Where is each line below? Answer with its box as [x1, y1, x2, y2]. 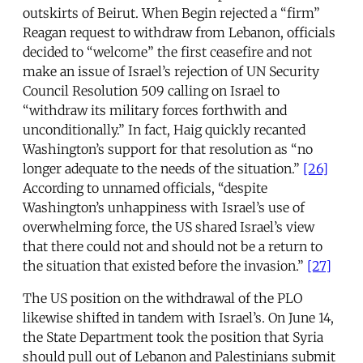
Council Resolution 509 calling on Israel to [23, 82, 280, 99]
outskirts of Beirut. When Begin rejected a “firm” [23, 4, 320, 21]
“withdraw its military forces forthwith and [23, 101, 287, 118]
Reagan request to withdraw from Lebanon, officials [23, 23, 335, 41]
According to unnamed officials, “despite [23, 179, 267, 196]
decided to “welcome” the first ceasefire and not [23, 43, 312, 60]
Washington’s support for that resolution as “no [23, 140, 313, 157]
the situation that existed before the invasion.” [23, 257, 307, 274]
